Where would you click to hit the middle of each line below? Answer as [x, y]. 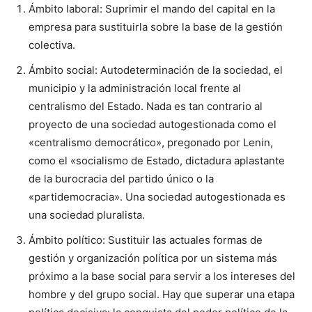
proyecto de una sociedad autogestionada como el [153, 124]
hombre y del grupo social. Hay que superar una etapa [162, 294]
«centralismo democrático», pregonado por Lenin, [151, 142]
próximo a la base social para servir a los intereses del [162, 276]
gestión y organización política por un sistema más [153, 258]
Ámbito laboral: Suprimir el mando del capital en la [152, 8]
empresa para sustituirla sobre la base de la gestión [156, 26]
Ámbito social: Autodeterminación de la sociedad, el [156, 70]
